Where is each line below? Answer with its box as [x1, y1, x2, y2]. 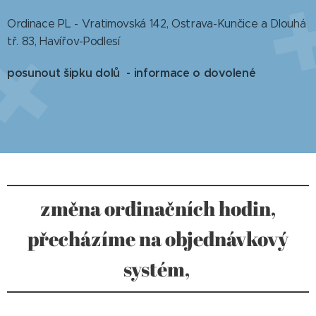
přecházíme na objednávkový [28, 225, 288, 253]
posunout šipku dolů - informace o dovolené [7, 66, 259, 81]
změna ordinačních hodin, [40, 195, 276, 222]
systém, [123, 255, 193, 283]
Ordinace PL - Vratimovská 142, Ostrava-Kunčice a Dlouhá [7, 17, 306, 31]
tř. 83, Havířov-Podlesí [7, 35, 120, 49]
